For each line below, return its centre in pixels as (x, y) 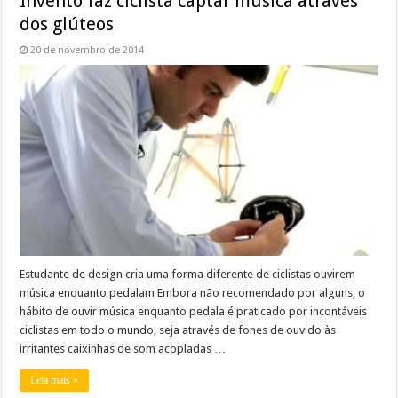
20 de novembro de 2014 (88, 50)
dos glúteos (67, 24)
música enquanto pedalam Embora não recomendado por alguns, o (193, 292)
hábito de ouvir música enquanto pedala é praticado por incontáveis (194, 311)
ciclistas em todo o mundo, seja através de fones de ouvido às (178, 330)
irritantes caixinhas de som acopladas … (123, 348)
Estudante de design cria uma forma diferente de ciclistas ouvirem (188, 274)
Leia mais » (55, 380)
